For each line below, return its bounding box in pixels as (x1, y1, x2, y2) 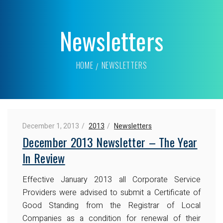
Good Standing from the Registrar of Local (22, 199, 201, 212)
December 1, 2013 (22, 120, 79, 131)
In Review (22, 148, 65, 167)
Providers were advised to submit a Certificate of (22, 186, 201, 199)
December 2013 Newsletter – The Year (22, 132, 198, 151)
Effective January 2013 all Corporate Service (22, 173, 201, 186)
